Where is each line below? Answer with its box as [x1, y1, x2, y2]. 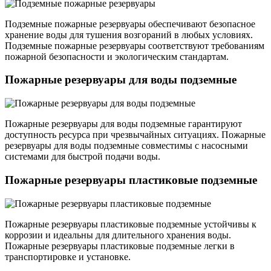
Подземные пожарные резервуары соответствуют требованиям [5, 40, 264, 51]
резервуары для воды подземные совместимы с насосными [5, 140, 248, 151]
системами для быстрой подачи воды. [5, 151, 160, 162]
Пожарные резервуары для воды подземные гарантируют [5, 119, 242, 129]
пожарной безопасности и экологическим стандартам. [5, 51, 229, 62]
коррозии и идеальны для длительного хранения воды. [5, 229, 231, 240]
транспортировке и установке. [5, 251, 131, 262]
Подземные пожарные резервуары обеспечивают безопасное [5, 18, 255, 29]
